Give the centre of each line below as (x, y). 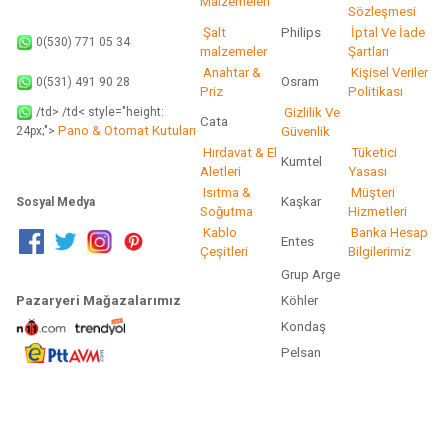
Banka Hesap (388, 232)
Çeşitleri (224, 251)
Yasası (367, 171)
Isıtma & (225, 192)
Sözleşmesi (382, 11)
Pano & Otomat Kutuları (125, 131)
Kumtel (301, 161)
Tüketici (372, 152)
